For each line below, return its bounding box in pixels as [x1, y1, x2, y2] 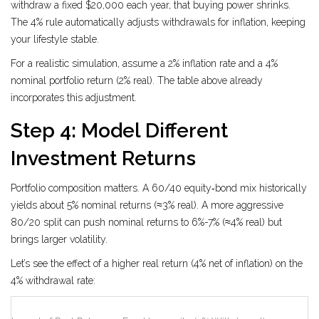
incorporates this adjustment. [11, 92, 137, 104]
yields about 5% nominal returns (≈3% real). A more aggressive [11, 199, 283, 211]
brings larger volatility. [11, 234, 108, 246]
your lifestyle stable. [11, 33, 99, 46]
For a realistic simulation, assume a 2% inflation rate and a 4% [11, 58, 278, 70]
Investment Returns [11, 147, 196, 171]
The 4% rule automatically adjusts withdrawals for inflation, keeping [11, 16, 305, 28]
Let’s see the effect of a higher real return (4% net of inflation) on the [11, 258, 303, 270]
